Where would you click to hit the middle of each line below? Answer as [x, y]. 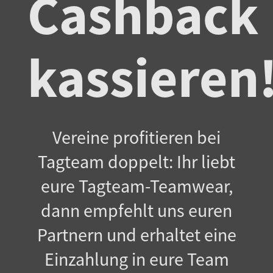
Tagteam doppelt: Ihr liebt [136, 162]
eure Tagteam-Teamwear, [136, 187]
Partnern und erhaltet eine [136, 236]
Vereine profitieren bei [136, 138]
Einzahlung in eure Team [136, 260]
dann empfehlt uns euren [136, 211]
